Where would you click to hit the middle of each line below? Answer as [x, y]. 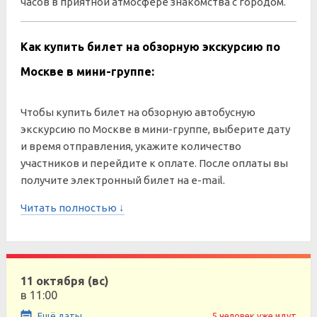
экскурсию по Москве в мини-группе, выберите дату [155, 129]
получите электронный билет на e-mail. [123, 180]
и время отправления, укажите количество [131, 146]
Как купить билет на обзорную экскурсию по [150, 47]
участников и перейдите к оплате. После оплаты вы [154, 163]
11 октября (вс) [65, 281]
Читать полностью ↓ [73, 208]
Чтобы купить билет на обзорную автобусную [138, 112]
